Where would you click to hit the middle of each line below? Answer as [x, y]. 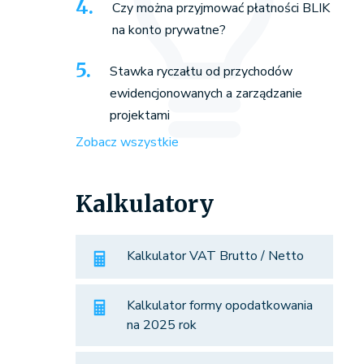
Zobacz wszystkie [127, 143]
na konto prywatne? [169, 30]
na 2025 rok [161, 325]
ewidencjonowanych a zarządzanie [206, 94]
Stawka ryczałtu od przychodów [201, 72]
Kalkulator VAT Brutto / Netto [215, 256]
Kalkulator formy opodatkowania [219, 305]
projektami [139, 116]
